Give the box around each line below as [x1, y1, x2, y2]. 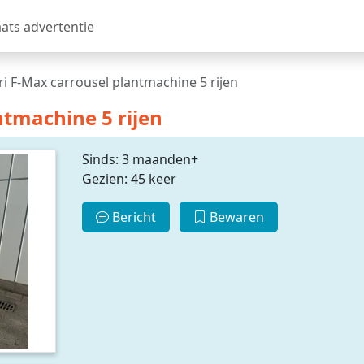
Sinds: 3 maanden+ [81, 150, 198, 168]
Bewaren [206, 208, 265, 226]
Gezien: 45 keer [81, 170, 176, 188]
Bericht [108, 208, 156, 226]
